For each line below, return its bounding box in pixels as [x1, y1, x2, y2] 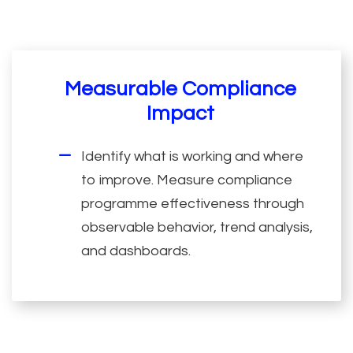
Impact [146, 102, 214, 124]
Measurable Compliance [64, 78, 296, 99]
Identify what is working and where [81, 148, 304, 164]
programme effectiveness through [81, 195, 305, 211]
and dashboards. [81, 243, 191, 258]
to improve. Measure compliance [81, 172, 293, 188]
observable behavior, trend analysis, [81, 219, 314, 235]
